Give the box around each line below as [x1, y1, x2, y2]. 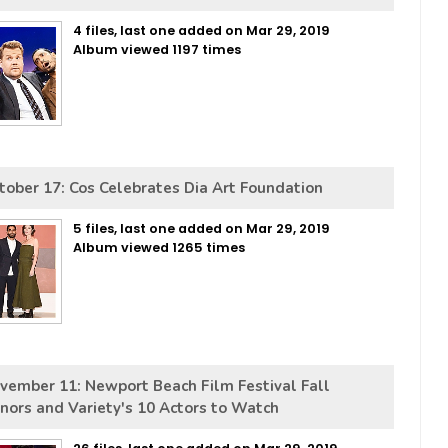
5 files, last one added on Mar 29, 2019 [73, 220, 330, 237]
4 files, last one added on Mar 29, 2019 [73, 22, 330, 39]
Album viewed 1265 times [73, 239, 245, 256]
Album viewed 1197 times [73, 41, 241, 58]
